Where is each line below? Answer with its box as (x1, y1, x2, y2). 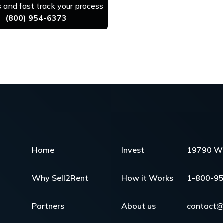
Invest (121, 145, 145, 155)
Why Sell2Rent (32, 173, 89, 183)
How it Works (121, 173, 174, 183)
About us (121, 201, 156, 211)
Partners (32, 201, 65, 211)
